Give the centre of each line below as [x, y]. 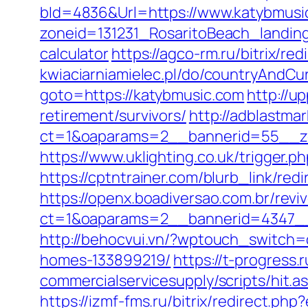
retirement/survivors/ [113, 115]
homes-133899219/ [106, 260]
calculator [75, 54]
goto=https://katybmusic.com [142, 95]
